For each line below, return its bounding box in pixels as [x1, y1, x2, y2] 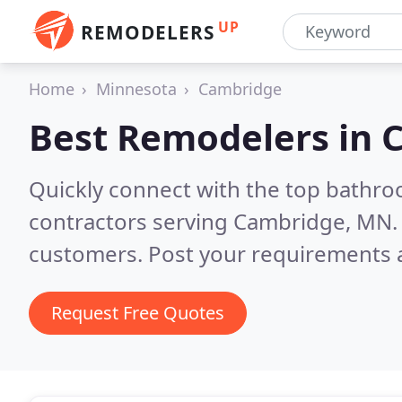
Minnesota [96, 78, 177, 100]
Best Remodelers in [29, 112, 381, 162]
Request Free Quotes [51, 301, 224, 325]
